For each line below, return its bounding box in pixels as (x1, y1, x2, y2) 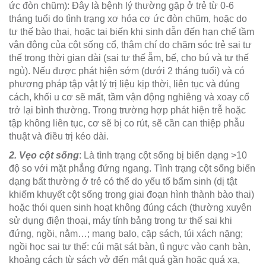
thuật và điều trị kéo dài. (9, 131, 109, 142)
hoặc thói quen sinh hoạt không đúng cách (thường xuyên (9, 202, 252, 213)
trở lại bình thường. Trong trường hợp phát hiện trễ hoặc (9, 105, 246, 116)
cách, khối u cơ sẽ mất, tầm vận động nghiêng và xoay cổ (9, 92, 249, 103)
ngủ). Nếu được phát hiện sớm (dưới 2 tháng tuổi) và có (9, 66, 245, 77)
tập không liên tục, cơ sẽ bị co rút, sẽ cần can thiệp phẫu (9, 118, 245, 129)
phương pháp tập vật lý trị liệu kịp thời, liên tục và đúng (9, 79, 240, 90)
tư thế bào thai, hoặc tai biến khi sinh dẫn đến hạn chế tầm (9, 27, 254, 37)
